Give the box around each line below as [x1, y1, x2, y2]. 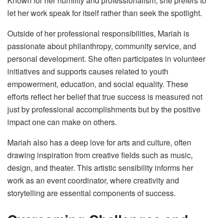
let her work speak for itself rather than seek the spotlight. [7, 7, 202, 19]
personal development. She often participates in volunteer [7, 53, 205, 65]
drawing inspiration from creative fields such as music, [7, 149, 193, 161]
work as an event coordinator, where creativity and [7, 175, 179, 186]
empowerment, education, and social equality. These [7, 78, 188, 90]
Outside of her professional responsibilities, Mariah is [7, 28, 189, 39]
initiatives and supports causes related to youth [7, 66, 168, 77]
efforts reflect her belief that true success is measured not [7, 91, 202, 103]
